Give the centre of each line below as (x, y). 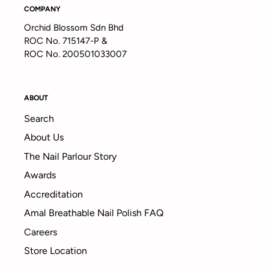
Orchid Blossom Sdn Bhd (74, 27)
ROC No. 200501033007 (75, 54)
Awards (40, 175)
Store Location (56, 251)
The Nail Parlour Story (70, 156)
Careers (41, 232)
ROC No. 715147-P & (66, 41)
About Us (44, 138)
